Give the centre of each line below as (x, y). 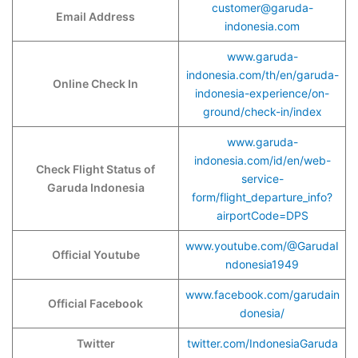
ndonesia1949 (262, 264)
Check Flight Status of (95, 169)
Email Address (95, 16)
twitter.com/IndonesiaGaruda (262, 343)
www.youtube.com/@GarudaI (262, 246)
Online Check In (95, 84)
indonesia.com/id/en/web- (262, 160)
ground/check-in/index (262, 111)
